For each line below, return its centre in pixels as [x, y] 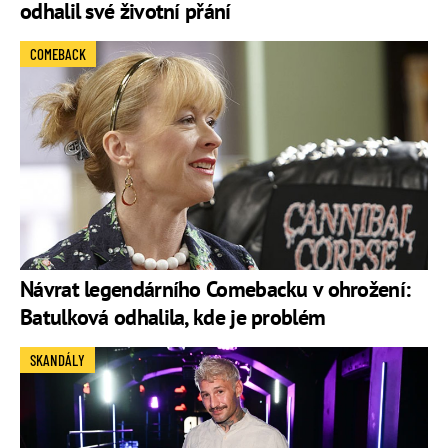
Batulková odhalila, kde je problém [173, 316]
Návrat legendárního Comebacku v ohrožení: [215, 288]
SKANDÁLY [57, 359]
